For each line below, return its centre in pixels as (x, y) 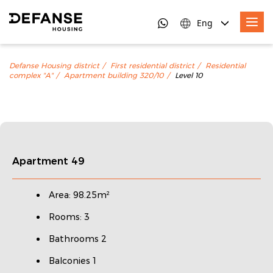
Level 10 (189, 76)
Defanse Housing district (54, 66)
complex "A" (31, 76)
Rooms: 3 (69, 217)
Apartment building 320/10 (114, 76)
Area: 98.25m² (79, 195)
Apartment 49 (48, 161)
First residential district (152, 66)
